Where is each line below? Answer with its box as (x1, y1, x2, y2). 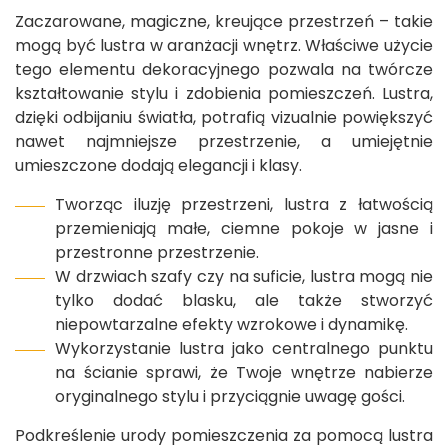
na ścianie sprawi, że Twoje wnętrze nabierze (55, 361, 433, 385)
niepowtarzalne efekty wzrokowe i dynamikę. (55, 313, 408, 337)
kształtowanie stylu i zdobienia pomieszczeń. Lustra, (15, 82, 433, 106)
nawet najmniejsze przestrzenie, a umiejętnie (15, 130, 433, 154)
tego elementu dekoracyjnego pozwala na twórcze (15, 58, 433, 82)
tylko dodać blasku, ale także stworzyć (55, 289, 433, 313)
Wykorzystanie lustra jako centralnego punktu (55, 337, 433, 361)
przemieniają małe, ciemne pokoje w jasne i (55, 217, 433, 241)
